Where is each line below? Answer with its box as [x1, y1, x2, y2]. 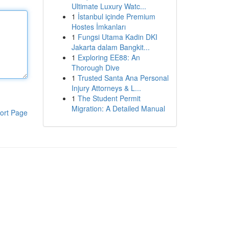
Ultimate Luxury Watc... [71, 1, 146, 11]
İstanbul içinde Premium [77, 11, 155, 21]
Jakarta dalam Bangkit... [71, 42, 150, 52]
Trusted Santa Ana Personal [77, 73, 169, 83]
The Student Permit [77, 93, 141, 103]
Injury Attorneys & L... [71, 83, 141, 93]
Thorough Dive [71, 62, 120, 73]
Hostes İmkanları [71, 21, 126, 32]
